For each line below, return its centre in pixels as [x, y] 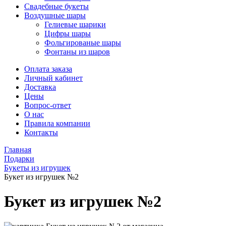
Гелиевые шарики [75, 24]
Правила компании [57, 123]
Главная [18, 150]
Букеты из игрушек [37, 168]
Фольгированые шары [83, 43]
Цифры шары [68, 34]
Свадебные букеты [56, 6]
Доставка [40, 87]
